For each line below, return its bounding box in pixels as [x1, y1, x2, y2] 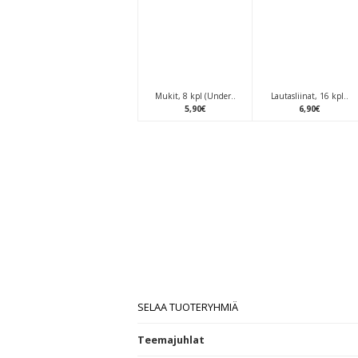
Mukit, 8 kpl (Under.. [154, 90, 236, 101]
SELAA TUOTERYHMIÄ [137, 300, 238, 314]
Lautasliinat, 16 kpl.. [270, 90, 348, 101]
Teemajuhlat [137, 332, 205, 347]
